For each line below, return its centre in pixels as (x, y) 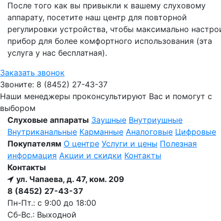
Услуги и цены (129, 144)
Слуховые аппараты (48, 120)
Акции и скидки (91, 155)
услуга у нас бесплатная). (57, 53)
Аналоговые (149, 132)
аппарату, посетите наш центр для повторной (97, 18)
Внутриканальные (42, 132)
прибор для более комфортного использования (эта (110, 41)
